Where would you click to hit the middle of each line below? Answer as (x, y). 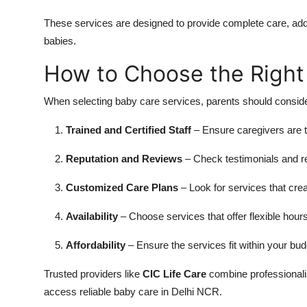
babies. (60, 41)
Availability (92, 217)
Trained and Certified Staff (128, 130)
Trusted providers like (93, 274)
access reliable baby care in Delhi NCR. (133, 292)
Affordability (96, 245)
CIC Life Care (174, 274)
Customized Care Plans (122, 188)
